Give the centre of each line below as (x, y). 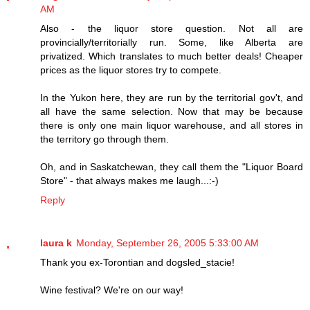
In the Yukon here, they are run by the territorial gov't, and (172, 98)
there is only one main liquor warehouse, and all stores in (172, 126)
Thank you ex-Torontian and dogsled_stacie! (137, 262)
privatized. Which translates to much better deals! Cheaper (172, 56)
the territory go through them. (104, 139)
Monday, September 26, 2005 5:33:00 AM (167, 243)
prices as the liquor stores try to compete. (131, 70)
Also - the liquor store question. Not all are (172, 29)
